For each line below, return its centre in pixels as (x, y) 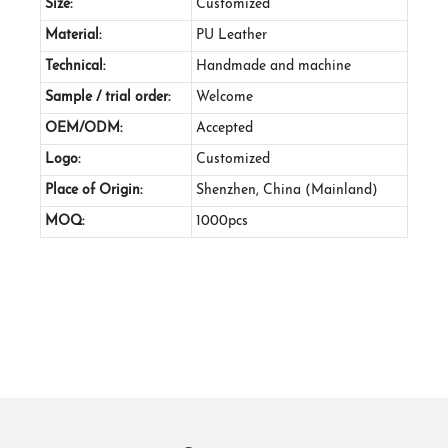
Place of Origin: (93, 190)
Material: (73, 35)
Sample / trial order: (107, 97)
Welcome (224, 97)
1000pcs (222, 221)
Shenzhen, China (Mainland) (287, 190)
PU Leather (231, 35)
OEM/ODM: (83, 128)
